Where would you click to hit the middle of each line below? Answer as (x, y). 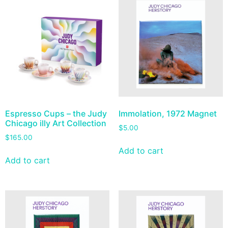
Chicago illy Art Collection (56, 123)
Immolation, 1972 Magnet (167, 113)
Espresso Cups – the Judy (56, 113)
